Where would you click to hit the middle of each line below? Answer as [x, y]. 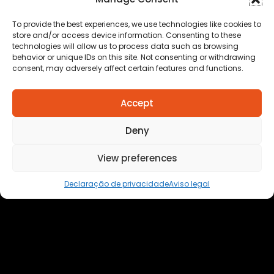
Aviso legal [189, 184]
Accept [137, 103]
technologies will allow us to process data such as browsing [125, 46]
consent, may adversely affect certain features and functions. [128, 68]
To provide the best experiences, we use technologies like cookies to [137, 24]
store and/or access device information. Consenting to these [127, 35]
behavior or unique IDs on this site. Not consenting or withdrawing [134, 57]
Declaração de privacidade [117, 184]
